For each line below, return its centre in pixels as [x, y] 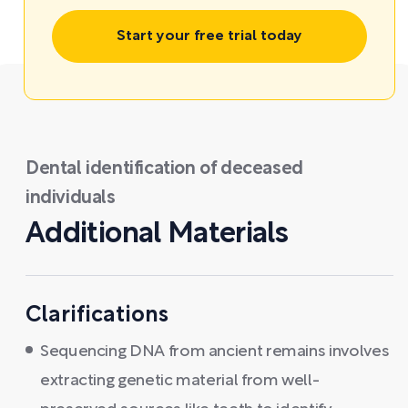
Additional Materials [157, 235]
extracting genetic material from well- [180, 381]
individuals [71, 199]
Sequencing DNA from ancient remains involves [215, 352]
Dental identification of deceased [164, 169]
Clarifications [97, 316]
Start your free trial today [209, 36]
